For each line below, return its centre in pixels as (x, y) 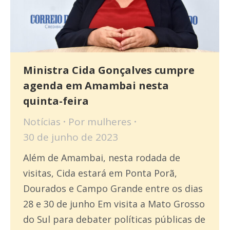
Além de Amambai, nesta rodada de (102, 157)
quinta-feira (56, 101)
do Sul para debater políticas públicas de (114, 219)
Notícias (42, 121)
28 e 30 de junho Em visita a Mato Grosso (114, 204)
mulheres (109, 121)
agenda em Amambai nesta (96, 85)
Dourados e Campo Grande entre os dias (113, 188)
